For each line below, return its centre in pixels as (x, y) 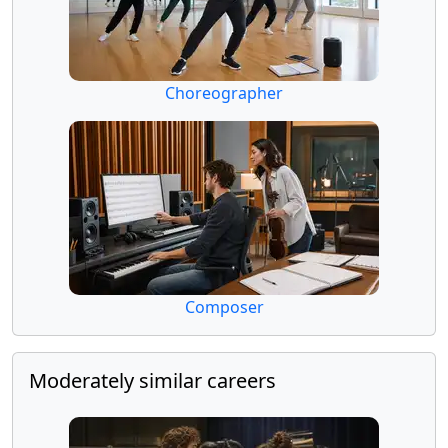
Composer (224, 306)
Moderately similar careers (152, 380)
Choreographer (224, 92)
